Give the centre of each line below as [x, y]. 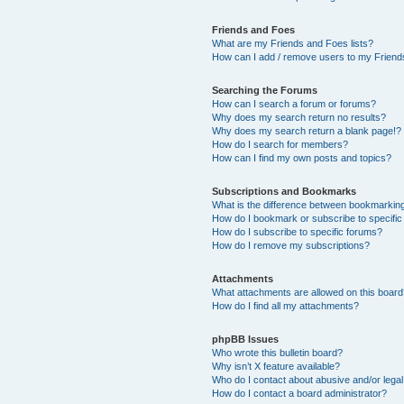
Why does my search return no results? [299, 117]
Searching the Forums [265, 90]
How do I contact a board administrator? [300, 393]
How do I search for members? [280, 144]
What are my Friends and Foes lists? [293, 43]
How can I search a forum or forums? [294, 103]
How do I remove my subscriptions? [291, 245]
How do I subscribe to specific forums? [298, 231]
